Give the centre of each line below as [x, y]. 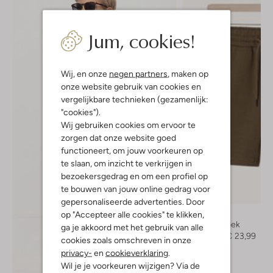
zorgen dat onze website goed [119, 137]
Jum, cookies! [141, 40]
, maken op [188, 73]
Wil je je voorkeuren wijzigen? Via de [130, 265]
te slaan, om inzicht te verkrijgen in [126, 163]
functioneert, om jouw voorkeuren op [132, 150]
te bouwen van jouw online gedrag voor [136, 189]
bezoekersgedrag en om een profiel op [134, 176]
